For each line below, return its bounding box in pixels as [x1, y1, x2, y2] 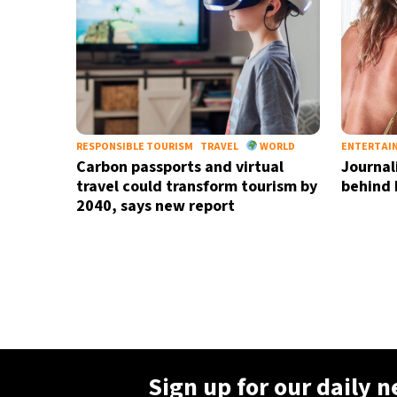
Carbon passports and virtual [75, 156, 284, 178]
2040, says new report [75, 195, 235, 217]
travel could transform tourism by [75, 175, 317, 198]
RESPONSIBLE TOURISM [75, 139, 193, 154]
